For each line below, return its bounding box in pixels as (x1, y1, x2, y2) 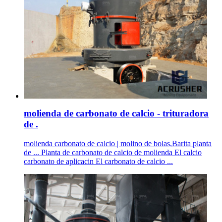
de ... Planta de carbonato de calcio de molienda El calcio (24, 148, 202, 157)
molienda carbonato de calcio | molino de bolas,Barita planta (24, 139, 212, 148)
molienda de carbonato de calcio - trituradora (24, 108, 209, 119)
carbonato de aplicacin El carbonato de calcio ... (24, 157, 173, 166)
